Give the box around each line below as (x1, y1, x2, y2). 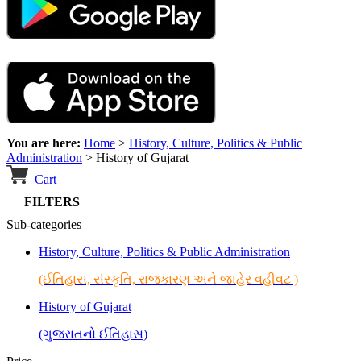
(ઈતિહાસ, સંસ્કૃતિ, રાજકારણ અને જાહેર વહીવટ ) (39, 272, 298, 287)
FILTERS (15, 195, 80, 210)
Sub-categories (6, 218, 81, 232)
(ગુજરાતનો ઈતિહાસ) (39, 327, 147, 342)
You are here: (6, 136, 84, 151)
